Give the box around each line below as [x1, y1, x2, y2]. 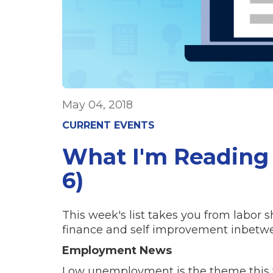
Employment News [62, 243, 172, 257]
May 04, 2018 [62, 97, 133, 112]
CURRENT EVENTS [62, 119, 155, 131]
